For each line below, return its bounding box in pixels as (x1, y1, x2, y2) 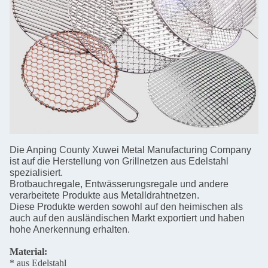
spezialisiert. (10, 167, 63, 178)
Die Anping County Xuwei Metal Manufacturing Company (10, 145, 251, 156)
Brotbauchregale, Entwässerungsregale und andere (10, 179, 229, 190)
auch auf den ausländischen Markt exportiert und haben (10, 213, 245, 224)
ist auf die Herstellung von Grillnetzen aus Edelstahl (10, 156, 229, 167)
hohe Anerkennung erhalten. (10, 224, 130, 235)
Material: (10, 246, 47, 257)
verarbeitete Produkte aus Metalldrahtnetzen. (10, 190, 199, 201)
